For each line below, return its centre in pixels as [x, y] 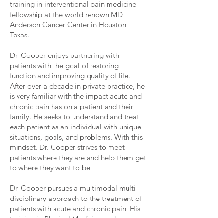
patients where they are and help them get [78, 157]
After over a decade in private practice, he [77, 86]
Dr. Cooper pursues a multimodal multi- [74, 188]
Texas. [19, 35]
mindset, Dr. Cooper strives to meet [67, 147]
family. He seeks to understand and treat [74, 117]
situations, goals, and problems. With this [76, 137]
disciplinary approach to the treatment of [76, 198]
